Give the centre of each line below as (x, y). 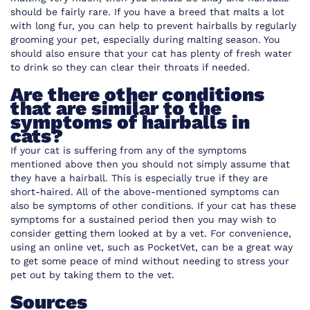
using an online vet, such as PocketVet (103, 247)
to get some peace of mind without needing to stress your (150, 261)
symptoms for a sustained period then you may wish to (143, 219)
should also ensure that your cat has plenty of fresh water (151, 53)
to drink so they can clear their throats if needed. (132, 67)
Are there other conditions (137, 94)
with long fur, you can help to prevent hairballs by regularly (153, 26)
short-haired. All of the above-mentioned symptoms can (145, 192)
